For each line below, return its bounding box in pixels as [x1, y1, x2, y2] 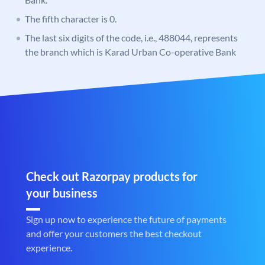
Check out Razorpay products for [26, 169, 198, 184]
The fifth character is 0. [25, 13, 117, 25]
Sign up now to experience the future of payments [26, 214, 227, 225]
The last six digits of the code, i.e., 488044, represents [25, 32, 238, 44]
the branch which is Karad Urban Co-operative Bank [25, 46, 236, 58]
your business [26, 186, 98, 201]
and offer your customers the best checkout [26, 228, 202, 240]
